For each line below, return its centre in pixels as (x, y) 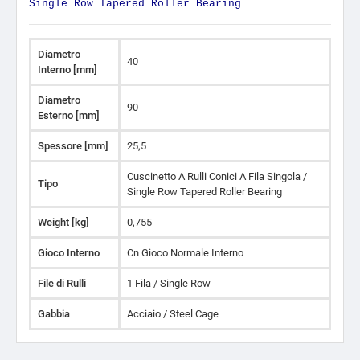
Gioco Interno (69, 253)
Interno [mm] (67, 70)
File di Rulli (62, 283)
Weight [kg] (63, 222)
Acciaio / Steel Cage (173, 314)
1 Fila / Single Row (169, 283)
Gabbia (54, 314)
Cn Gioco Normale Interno (185, 253)
